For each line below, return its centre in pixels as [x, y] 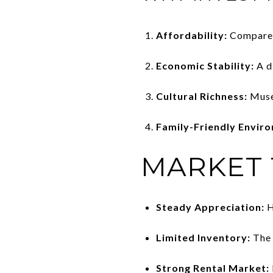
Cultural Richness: [201, 96]
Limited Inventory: [203, 237]
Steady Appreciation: [210, 207]
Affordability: [191, 35]
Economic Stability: [205, 65]
